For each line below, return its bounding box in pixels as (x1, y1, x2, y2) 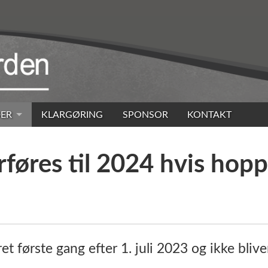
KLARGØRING (41, 109, 103, 120)
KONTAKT (187, 109, 232, 120)
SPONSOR (122, 109, 168, 120)
